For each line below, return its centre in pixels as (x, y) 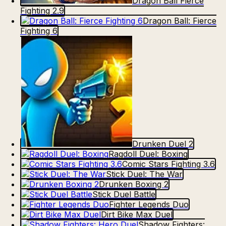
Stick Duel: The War (144, 174)
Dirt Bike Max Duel (137, 215)
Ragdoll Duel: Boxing (148, 154)
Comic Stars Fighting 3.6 (168, 164)
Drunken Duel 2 (163, 144)
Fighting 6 (39, 31)
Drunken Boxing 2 (134, 184)
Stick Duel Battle (124, 194)
